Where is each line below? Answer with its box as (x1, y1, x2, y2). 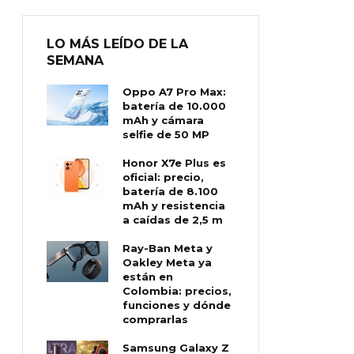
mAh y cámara (122, 113, 205, 126)
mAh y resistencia (122, 198, 226, 212)
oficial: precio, (122, 170, 205, 183)
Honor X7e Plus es (122, 156, 227, 169)
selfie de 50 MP (122, 127, 210, 141)
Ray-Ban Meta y (122, 241, 213, 254)
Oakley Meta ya (122, 255, 213, 269)
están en (122, 269, 174, 283)
